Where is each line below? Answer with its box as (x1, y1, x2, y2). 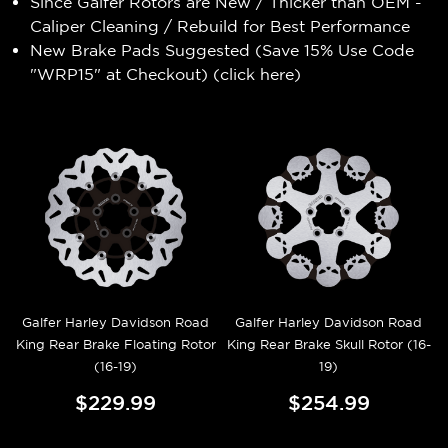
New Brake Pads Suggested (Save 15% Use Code (30, 40, 415, 59)
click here (220, 64, 295, 83)
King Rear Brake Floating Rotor (15, 337, 216, 353)
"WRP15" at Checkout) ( (30, 64, 221, 83)
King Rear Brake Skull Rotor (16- (226, 337, 431, 353)
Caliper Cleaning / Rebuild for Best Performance (30, 16, 411, 35)
